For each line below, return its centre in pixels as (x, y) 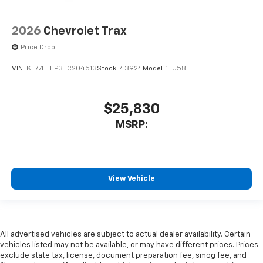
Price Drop (38, 48)
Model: (154, 68)
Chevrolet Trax (85, 31)
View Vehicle (131, 178)
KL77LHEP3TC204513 (62, 68)
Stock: (108, 68)
